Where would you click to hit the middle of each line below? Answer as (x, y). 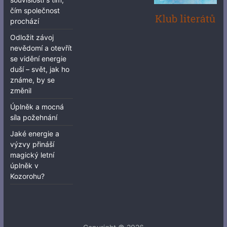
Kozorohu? (27, 176)
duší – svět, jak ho (40, 69)
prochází (24, 21)
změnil (21, 90)
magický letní (32, 155)
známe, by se (32, 80)
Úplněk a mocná (37, 106)
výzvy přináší (32, 144)
